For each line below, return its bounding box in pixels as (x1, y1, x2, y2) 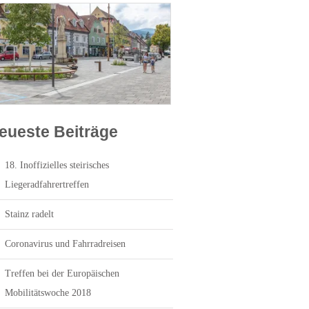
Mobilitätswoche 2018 (5, 288, 91, 299)
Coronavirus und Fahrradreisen (5, 239, 126, 250)
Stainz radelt (5, 209, 54, 220)
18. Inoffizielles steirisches (5, 160, 109, 171)
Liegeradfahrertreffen (5, 179, 89, 190)
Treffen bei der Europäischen (5, 268, 119, 279)
